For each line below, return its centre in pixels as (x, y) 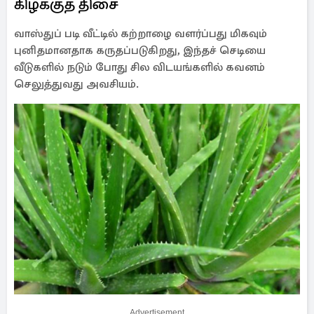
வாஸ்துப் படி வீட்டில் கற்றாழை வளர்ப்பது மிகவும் (141, 34)
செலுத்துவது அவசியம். (76, 84)
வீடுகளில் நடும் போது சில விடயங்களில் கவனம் (139, 67)
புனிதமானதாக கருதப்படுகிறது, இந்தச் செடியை (140, 50)
